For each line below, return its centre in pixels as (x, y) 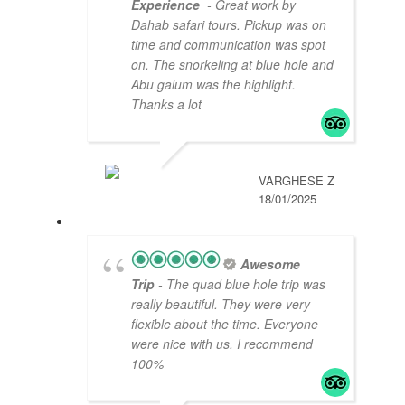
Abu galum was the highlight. (213, 85)
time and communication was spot (228, 45)
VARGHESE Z (297, 181)
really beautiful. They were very (221, 304)
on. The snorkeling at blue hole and (232, 65)
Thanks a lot (166, 104)
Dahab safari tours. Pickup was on (229, 25)
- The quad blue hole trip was (240, 284)
